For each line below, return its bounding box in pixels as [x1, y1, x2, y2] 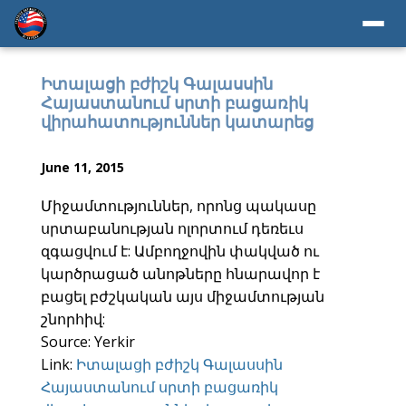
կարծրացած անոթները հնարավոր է [41, 264, 320, 284]
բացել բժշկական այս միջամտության [41, 286, 324, 306]
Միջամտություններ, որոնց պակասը [41, 196, 316, 216]
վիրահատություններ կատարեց [41, 111, 314, 132]
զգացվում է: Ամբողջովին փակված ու [41, 241, 319, 261]
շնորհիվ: [41, 309, 105, 329]
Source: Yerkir [41, 332, 135, 352]
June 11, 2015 [41, 159, 124, 176]
